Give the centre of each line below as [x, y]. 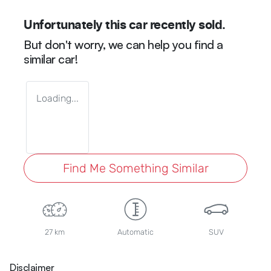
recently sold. [186, 25]
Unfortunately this [76, 25]
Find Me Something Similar [135, 168]
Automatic [135, 232]
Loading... [57, 98]
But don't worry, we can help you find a [123, 44]
